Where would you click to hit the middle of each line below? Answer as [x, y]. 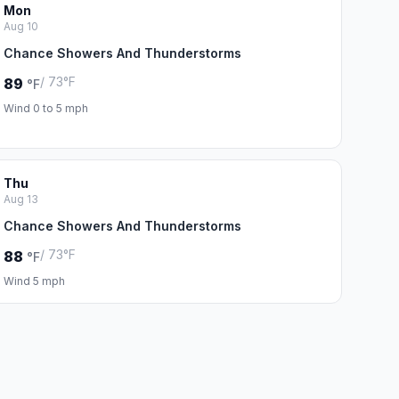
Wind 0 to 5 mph [45, 108]
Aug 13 [20, 199]
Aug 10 [20, 26]
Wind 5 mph [34, 281]
